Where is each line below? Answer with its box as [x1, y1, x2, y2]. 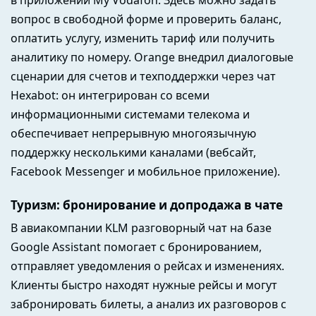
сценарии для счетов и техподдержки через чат [11, 68, 276, 84]
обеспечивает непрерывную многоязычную [11, 125, 256, 141]
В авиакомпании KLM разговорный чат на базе [11, 219, 272, 236]
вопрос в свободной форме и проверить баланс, [11, 11, 281, 27]
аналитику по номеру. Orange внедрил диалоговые [11, 49, 293, 65]
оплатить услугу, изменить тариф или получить [11, 30, 275, 46]
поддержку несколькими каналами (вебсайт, [11, 144, 256, 160]
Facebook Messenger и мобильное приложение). [11, 163, 280, 179]
